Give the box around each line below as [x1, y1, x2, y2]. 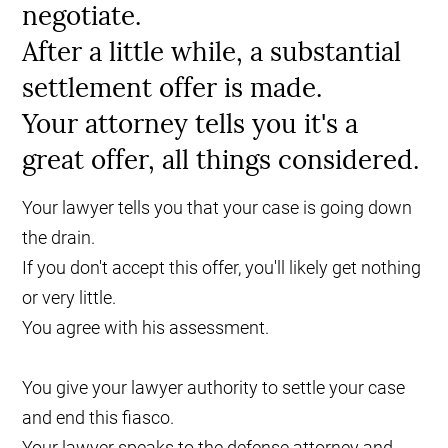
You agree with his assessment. [22, 317, 270, 339]
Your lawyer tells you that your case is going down [22, 197, 413, 219]
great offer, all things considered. [22, 143, 420, 177]
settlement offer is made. [22, 71, 323, 105]
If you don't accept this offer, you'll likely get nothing [22, 257, 422, 279]
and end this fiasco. [22, 407, 175, 429]
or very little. [22, 287, 117, 309]
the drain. [22, 227, 96, 249]
